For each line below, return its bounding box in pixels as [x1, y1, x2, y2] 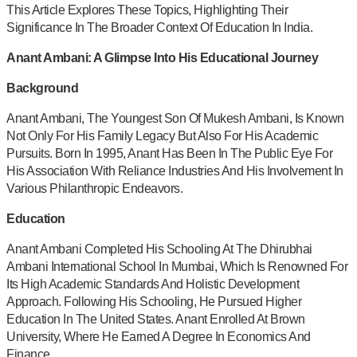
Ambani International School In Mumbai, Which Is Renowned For [6, 259, 347, 273]
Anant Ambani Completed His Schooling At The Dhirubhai [6, 241, 312, 256]
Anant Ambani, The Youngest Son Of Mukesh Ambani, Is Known [6, 111, 344, 125]
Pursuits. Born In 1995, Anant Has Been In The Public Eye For [6, 146, 332, 160]
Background [6, 80, 78, 95]
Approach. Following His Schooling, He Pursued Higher [6, 294, 301, 308]
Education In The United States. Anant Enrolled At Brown [6, 312, 305, 326]
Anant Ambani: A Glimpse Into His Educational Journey [6, 50, 318, 65]
